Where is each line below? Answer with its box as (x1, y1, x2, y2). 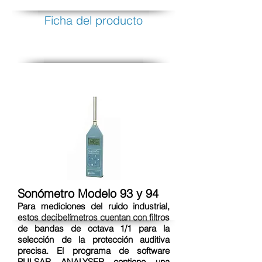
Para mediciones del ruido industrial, (18, 201, 170, 212)
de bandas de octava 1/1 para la (18, 223, 170, 234)
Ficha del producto (44, 13, 143, 27)
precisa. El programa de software (18, 245, 170, 256)
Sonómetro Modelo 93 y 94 (18, 186, 158, 201)
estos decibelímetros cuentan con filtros (18, 212, 170, 223)
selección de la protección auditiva (18, 234, 170, 245)
